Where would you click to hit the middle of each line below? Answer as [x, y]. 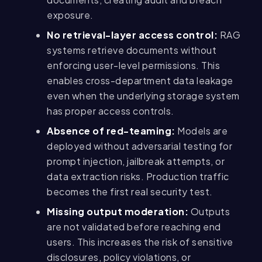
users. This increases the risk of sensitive [140, 242]
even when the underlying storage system [143, 96]
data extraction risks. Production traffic [138, 177]
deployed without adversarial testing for [139, 146]
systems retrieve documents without [132, 50]
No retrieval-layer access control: [133, 35]
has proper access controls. [111, 111]
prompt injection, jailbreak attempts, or [136, 161]
